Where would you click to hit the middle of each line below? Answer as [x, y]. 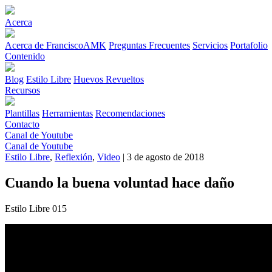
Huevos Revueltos [109, 79]
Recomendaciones [130, 113]
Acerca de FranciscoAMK [56, 45]
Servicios [210, 45]
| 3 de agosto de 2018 [162, 157]
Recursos [22, 90]
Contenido [25, 56]
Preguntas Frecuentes [149, 45]
